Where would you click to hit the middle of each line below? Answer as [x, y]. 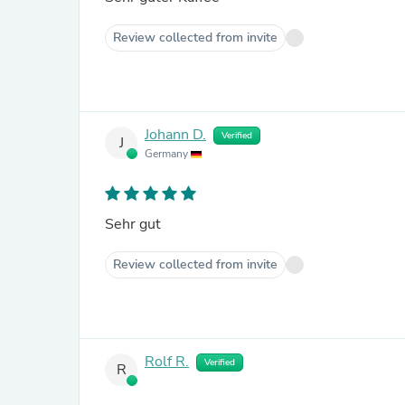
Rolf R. [167, 362]
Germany [168, 154]
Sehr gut [133, 224]
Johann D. [175, 135]
